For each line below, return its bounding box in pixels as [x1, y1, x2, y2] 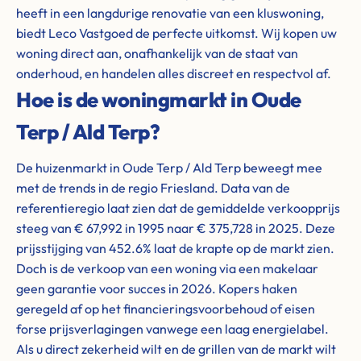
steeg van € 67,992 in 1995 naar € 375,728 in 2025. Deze [16, 220, 335, 236]
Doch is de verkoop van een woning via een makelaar [16, 260, 318, 276]
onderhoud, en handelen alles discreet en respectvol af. [16, 65, 331, 81]
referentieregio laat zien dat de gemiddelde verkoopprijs [16, 200, 340, 216]
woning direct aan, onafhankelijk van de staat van [16, 45, 298, 61]
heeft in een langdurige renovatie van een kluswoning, [16, 5, 324, 21]
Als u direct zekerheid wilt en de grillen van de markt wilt [16, 341, 336, 357]
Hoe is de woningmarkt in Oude [16, 86, 301, 113]
